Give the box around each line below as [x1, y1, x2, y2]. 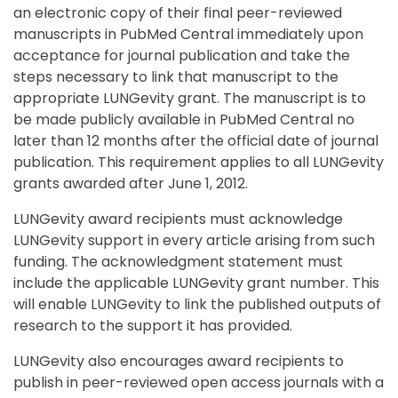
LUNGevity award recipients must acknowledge [13, 208, 343, 229]
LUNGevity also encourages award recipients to [13, 350, 344, 371]
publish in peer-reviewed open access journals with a [13, 371, 384, 393]
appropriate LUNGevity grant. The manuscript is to [13, 87, 366, 108]
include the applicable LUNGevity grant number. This [13, 272, 379, 293]
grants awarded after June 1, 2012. [13, 172, 248, 194]
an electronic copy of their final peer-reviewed [13, 2, 342, 23]
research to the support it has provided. [13, 314, 292, 336]
